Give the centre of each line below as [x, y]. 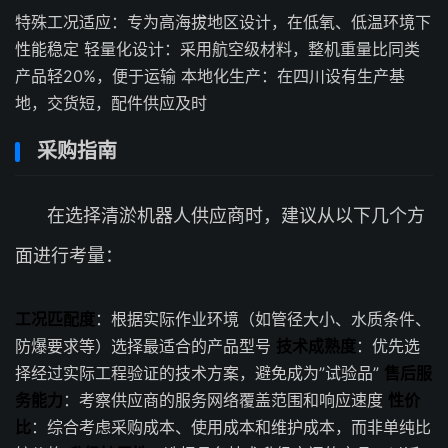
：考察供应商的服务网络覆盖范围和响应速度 [225, 400]
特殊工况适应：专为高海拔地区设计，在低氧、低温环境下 [223, 22]
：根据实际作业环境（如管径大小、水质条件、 [263, 319]
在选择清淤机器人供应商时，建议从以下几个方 [236, 215]
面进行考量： [69, 255]
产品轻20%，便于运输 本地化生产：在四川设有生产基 [210, 76]
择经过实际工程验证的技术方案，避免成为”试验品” [199, 373]
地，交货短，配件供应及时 [111, 103]
